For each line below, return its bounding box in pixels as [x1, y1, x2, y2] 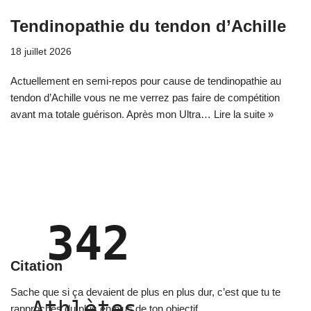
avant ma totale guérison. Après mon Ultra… [10, 108, 214, 120]
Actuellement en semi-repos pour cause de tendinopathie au [10, 75, 281, 87]
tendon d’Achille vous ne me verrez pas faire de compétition [10, 92, 280, 103]
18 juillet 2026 [10, 47, 72, 57]
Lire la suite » [214, 108, 274, 120]
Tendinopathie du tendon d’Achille [10, 17, 286, 35]
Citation [10, 258, 62, 274]
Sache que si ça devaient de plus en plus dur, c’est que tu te [10, 286, 280, 298]
